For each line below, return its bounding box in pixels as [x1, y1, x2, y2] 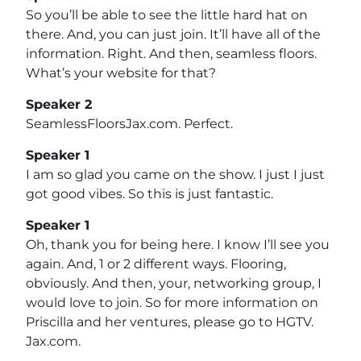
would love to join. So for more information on [26, 294, 318, 310]
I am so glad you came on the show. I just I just [26, 166, 325, 182]
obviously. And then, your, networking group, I [26, 275, 322, 291]
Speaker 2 [26, 96, 92, 112]
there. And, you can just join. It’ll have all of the [26, 26, 321, 42]
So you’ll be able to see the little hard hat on [26, 6, 308, 23]
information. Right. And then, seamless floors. [26, 45, 317, 61]
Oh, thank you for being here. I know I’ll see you [26, 236, 330, 252]
